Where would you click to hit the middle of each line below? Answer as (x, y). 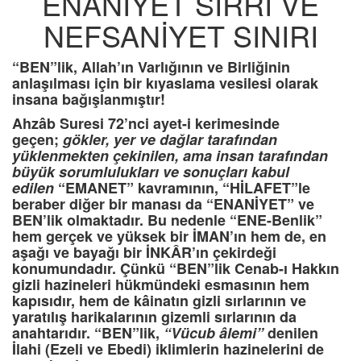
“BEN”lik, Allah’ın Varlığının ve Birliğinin (151, 67)
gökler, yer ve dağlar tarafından (170, 140)
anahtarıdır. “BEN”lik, (88, 333)
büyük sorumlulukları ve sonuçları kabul (151, 172)
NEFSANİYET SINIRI (180, 35)
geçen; (37, 140)
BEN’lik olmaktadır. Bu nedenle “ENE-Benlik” (167, 220)
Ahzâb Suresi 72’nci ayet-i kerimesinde (146, 124)
